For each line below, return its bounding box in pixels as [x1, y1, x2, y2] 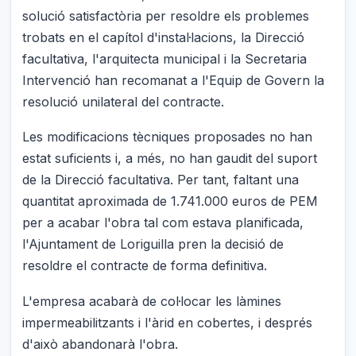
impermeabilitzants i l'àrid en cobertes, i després [22, 314, 313, 331]
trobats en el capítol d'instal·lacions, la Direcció [22, 29, 305, 45]
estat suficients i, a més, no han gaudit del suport [22, 150, 318, 167]
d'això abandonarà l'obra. [22, 335, 179, 352]
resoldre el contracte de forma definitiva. [22, 257, 268, 274]
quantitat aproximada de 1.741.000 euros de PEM [22, 193, 319, 210]
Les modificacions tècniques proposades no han [22, 129, 313, 145]
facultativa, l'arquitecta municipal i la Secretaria [22, 50, 308, 67]
